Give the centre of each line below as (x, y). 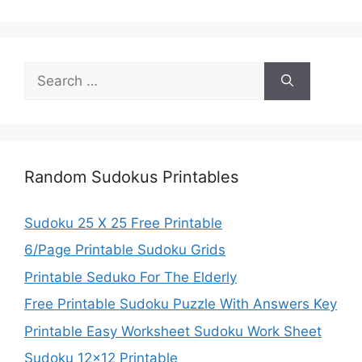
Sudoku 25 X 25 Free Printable (123, 223)
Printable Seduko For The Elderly (130, 277)
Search (46, 71)
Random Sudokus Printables (131, 177)
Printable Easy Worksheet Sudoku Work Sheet (173, 331)
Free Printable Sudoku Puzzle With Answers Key (181, 304)
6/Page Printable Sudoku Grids (125, 250)
